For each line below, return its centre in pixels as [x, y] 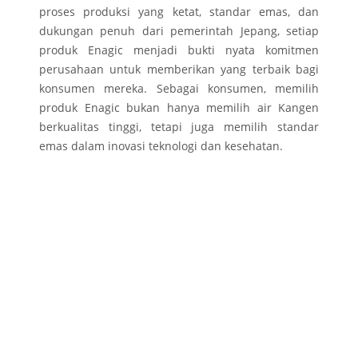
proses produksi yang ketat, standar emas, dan [179, 12]
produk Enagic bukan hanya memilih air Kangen [179, 108]
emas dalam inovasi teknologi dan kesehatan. [161, 146]
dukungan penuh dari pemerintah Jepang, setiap [179, 31]
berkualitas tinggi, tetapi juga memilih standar [179, 127]
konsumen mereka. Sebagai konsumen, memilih [179, 89]
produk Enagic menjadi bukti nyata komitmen [179, 50]
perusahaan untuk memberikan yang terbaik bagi [179, 70]
